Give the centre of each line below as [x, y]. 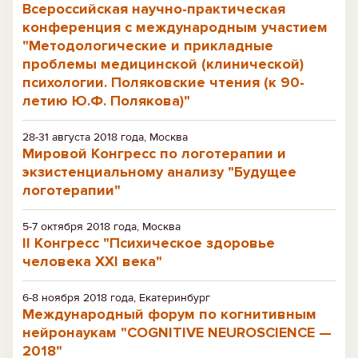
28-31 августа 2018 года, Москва [105, 137]
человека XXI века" [92, 261]
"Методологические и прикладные [148, 46]
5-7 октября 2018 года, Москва [101, 227]
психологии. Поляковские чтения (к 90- [163, 82]
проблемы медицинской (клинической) [163, 64]
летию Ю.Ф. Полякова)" [106, 101]
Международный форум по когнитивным [169, 314]
